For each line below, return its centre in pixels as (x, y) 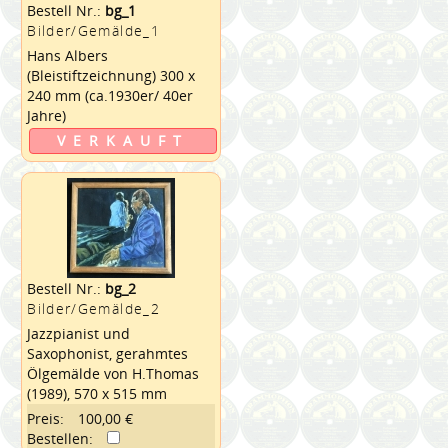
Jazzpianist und (79, 333)
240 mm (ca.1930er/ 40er (110, 96)
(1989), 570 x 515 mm (97, 393)
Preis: (46, 418)
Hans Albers (68, 56)
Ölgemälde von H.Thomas (113, 373)
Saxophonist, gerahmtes (108, 353)
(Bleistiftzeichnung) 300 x (111, 76)
